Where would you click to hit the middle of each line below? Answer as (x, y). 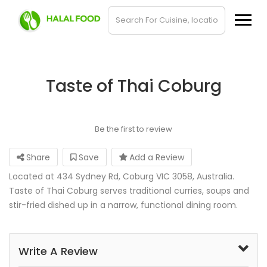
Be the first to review (133, 129)
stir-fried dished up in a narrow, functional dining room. (123, 205)
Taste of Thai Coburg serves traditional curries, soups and (129, 191)
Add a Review (156, 157)
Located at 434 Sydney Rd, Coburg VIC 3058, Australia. (122, 176)
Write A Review (58, 251)
